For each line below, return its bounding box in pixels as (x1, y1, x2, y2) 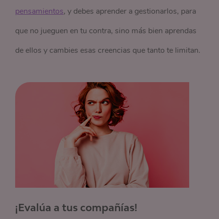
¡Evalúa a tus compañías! (15, 201, 138, 213)
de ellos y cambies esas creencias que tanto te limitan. (15, 45, 201, 56)
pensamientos (15, 6, 64, 17)
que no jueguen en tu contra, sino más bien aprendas (15, 25, 197, 36)
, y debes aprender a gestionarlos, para (64, 6, 197, 17)
